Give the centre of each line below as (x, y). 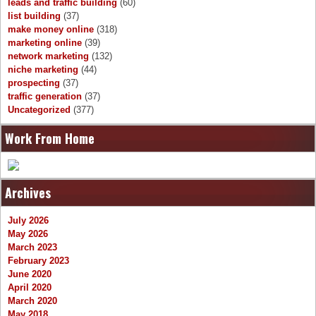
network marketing (48, 56)
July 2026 (28, 221)
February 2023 (38, 261)
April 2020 (30, 288)
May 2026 (28, 234)
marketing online (45, 43)
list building (34, 16)
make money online (51, 30)
